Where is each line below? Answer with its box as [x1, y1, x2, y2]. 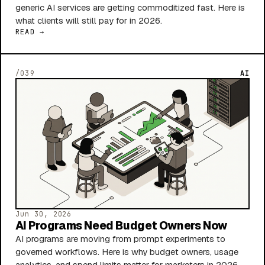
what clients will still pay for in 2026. [15, 14, 162, 26]
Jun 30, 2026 [15, 209, 72, 219]
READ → [15, 27, 45, 37]
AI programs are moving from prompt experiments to [15, 233, 225, 245]
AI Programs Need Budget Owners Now [15, 218, 227, 234]
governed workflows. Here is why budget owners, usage [15, 246, 238, 258]
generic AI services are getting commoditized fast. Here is [15, 1, 245, 13]
